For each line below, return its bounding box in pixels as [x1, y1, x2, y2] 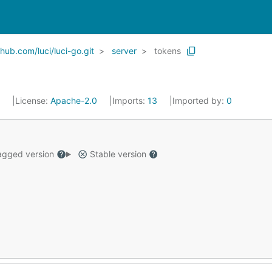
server [112, 46, 137, 56]
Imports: [112, 95, 148, 106]
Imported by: [172, 95, 226, 106]
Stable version [87, 149, 149, 159]
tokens [154, 46, 181, 56]
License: [15, 95, 50, 106]
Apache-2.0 [50, 95, 97, 106]
